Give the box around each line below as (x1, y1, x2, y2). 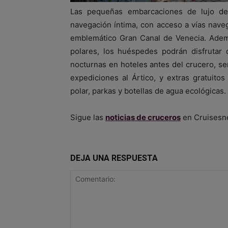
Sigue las (70, 112, 105, 122)
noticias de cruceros (105, 112, 181, 122)
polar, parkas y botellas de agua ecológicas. (70, 85, 226, 96)
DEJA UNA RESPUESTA (70, 153, 158, 163)
